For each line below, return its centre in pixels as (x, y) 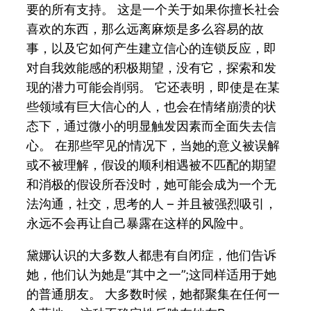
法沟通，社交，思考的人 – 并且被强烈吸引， (152, 203)
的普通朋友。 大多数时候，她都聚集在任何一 (153, 294)
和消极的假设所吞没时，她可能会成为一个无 (152, 184)
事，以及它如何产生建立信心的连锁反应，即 (152, 48)
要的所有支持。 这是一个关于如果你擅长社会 (153, 9)
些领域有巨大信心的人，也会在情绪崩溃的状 (152, 106)
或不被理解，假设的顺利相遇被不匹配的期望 (152, 165)
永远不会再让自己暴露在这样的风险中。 (139, 223)
